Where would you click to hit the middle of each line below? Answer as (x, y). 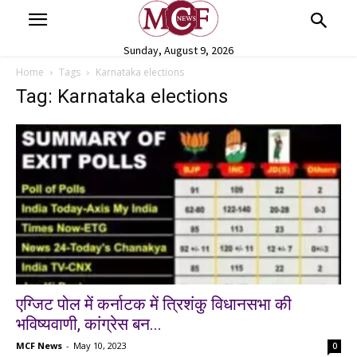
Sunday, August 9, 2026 (178, 50)
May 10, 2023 (100, 346)
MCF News (39, 346)
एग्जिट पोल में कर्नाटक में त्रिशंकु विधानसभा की (154, 305)
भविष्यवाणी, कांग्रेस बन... (89, 325)
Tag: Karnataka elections (122, 96)
